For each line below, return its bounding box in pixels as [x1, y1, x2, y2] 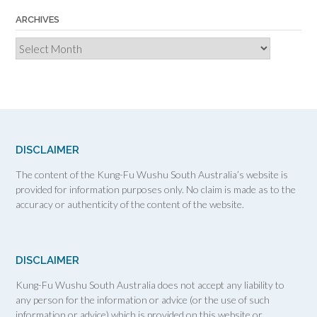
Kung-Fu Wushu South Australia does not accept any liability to [16, 278, 284, 291]
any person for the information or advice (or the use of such [16, 293, 270, 306]
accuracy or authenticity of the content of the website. [16, 197, 244, 210]
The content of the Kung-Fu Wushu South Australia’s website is [16, 168, 288, 180]
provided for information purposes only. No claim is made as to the [16, 183, 296, 195]
